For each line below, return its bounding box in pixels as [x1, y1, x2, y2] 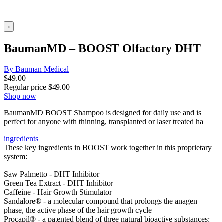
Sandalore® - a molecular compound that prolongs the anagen [4, 196, 197, 205]
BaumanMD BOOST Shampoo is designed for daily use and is [4, 108, 201, 117]
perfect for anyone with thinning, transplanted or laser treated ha [4, 117, 203, 126]
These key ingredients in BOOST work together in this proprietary [4, 143, 212, 152]
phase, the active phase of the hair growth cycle [4, 205, 152, 214]
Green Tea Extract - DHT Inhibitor [4, 178, 113, 187]
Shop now [4, 91, 36, 100]
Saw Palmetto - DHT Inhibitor [4, 169, 99, 178]
